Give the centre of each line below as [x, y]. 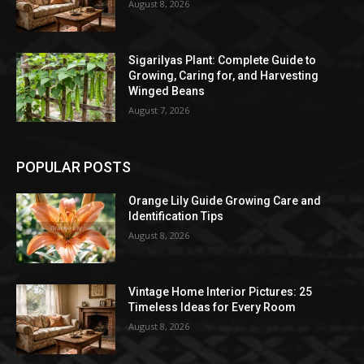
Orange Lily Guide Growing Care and [225, 201]
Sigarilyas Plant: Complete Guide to [223, 60]
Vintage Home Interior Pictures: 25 [221, 292]
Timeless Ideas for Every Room [212, 308]
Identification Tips [176, 217]
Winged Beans [167, 91]
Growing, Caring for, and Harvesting [224, 75]
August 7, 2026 [159, 110]
